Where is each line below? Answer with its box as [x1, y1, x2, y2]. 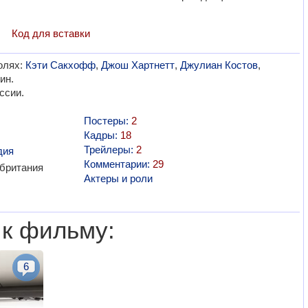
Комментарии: [83, 158, 153, 170]
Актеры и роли [83, 173, 153, 184]
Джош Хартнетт [100, 59, 175, 71]
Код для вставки [12, 27, 90, 39]
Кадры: [83, 129, 120, 141]
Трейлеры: [83, 144, 136, 155]
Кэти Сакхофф [25, 59, 96, 71]
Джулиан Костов [179, 59, 258, 71]
